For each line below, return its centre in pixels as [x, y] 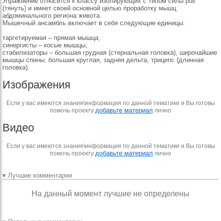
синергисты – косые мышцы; [45, 45]
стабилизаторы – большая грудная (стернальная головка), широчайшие [110, 53]
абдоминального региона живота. [52, 16]
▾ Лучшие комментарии [37, 175]
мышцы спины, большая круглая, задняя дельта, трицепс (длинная [103, 60]
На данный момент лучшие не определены [110, 194]
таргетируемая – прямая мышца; [51, 38]
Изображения [37, 85]
